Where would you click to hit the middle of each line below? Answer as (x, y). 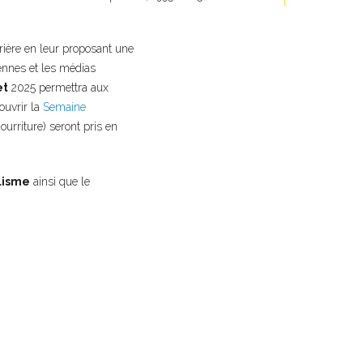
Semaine (62, 107)
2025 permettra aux (58, 88)
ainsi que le (60, 182)
